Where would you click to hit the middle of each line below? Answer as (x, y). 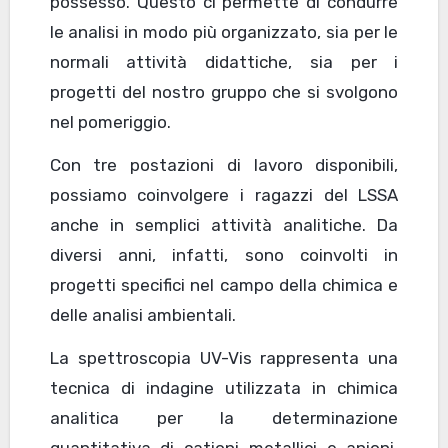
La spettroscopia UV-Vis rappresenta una (224, 358)
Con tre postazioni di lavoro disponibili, (224, 165)
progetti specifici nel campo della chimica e (224, 285)
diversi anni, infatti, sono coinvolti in (224, 255)
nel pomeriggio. (110, 122)
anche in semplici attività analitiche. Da (224, 225)
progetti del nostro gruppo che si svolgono (224, 92)
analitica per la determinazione (224, 418)
